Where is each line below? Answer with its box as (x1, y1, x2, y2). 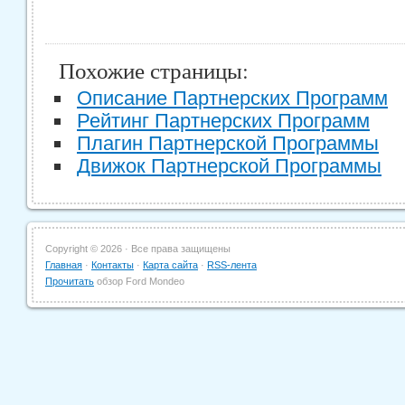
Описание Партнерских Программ (77, 87, 388, 109)
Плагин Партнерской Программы (77, 132, 379, 155)
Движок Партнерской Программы (77, 155, 381, 177)
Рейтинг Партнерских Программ (77, 109, 370, 132)
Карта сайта (143, 259, 198, 270)
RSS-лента (207, 259, 257, 270)
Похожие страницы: (59, 55, 249, 85)
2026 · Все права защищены (100, 243, 231, 254)
